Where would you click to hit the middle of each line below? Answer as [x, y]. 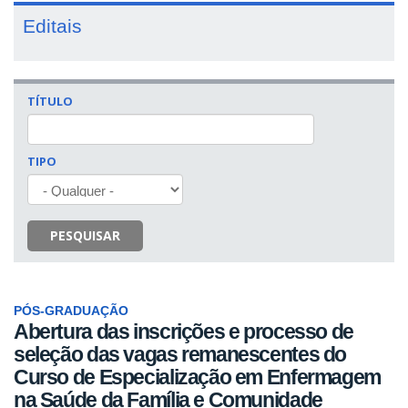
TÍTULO [50, 101]
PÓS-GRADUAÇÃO [71, 311]
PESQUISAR [85, 235]
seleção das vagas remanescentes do [180, 355]
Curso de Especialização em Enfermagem [197, 377]
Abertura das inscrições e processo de [184, 332]
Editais [52, 26]
